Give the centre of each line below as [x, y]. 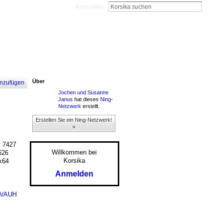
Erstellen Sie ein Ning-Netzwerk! [74, 120]
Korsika [74, 160]
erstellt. [90, 106]
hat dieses [86, 99]
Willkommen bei [74, 152]
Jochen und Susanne [83, 92]
